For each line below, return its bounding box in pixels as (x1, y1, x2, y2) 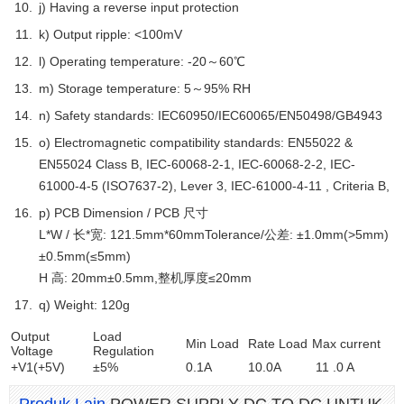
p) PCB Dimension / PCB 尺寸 (39, 206, 208, 220)
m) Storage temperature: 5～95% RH (39, 81, 251, 96)
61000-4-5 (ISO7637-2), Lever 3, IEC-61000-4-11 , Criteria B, (39, 179, 390, 193)
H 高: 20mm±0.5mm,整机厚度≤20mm (39, 271, 252, 285)
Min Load (186, 336, 239, 351)
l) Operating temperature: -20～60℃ (39, 54, 245, 69)
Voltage (11, 344, 53, 358)
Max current (312, 336, 381, 351)
